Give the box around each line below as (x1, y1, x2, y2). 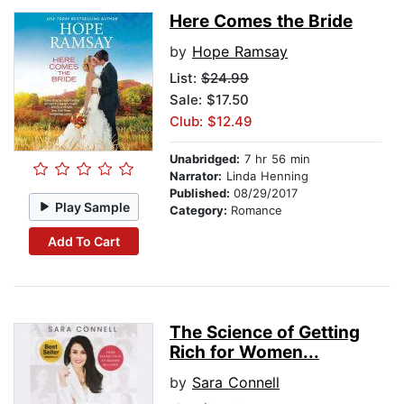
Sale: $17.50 (170, 91, 249, 109)
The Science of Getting (170, 322, 360, 344)
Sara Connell (192, 373, 280, 392)
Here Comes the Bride (170, 11, 353, 32)
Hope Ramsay (192, 42, 288, 61)
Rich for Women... (170, 342, 319, 363)
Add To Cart (47, 233, 120, 249)
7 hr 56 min (240, 151, 310, 167)
